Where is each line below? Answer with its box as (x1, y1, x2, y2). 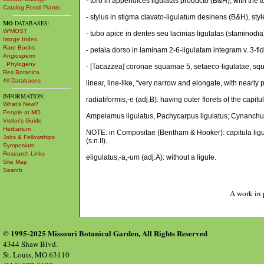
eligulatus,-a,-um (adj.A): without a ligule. (86, 153, 216, 161)
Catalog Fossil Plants (3, 4, 60, 11)
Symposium (3, 142, 34, 148)
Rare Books (3, 44, 35, 51)
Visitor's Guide (3, 117, 42, 124)
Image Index (3, 36, 37, 42)
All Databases (3, 77, 41, 84)
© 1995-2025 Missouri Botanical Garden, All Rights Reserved (3, 227, 207, 239)
